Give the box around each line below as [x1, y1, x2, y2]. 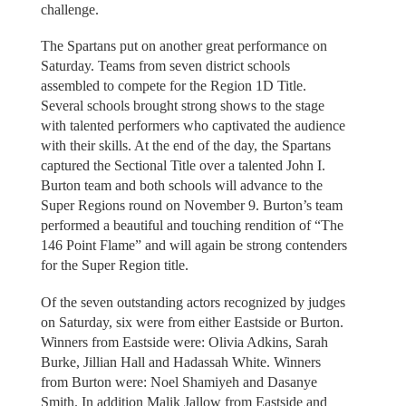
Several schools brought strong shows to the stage [40, 98, 324, 114]
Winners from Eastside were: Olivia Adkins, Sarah [40, 333, 328, 350]
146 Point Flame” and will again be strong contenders [40, 237, 347, 254]
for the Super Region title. [40, 257, 196, 274]
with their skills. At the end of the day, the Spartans [40, 138, 331, 154]
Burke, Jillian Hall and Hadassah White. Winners [40, 353, 321, 370]
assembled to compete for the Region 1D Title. [40, 78, 306, 94]
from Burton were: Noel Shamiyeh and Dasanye [40, 373, 317, 390]
